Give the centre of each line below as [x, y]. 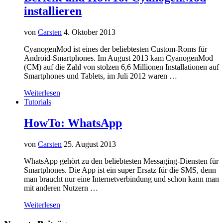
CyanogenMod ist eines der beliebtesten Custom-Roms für [115, 49]
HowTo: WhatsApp [73, 123]
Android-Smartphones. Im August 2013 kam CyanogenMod [118, 58]
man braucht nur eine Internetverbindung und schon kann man [121, 179]
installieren [53, 11]
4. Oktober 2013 [90, 32]
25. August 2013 [90, 144]
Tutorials [38, 102]
